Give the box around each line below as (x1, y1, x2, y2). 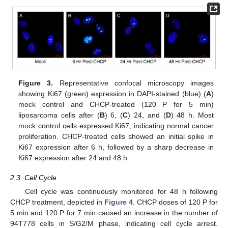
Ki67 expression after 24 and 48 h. (18, 154, 130, 162)
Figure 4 (104, 197, 133, 206)
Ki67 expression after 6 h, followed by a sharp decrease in (18, 143, 214, 152)
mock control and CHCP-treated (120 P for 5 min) (18, 100, 214, 109)
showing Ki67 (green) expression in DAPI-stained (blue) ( (18, 90, 206, 98)
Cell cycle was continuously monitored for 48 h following (24, 187, 218, 195)
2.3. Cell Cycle (10, 173, 56, 182)
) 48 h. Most (170, 111, 214, 120)
